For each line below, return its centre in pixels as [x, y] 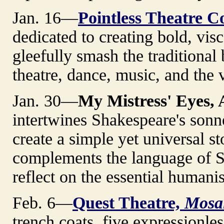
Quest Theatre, [128, 202]
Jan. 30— [45, 100]
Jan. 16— [45, 17]
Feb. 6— [42, 202]
